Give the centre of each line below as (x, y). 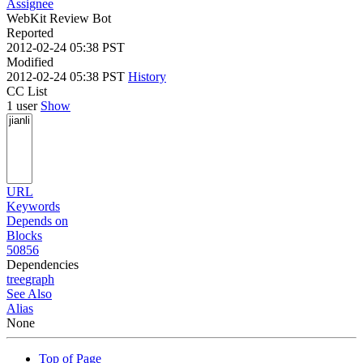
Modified (30, 62)
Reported (30, 32)
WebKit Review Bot (59, 18)
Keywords (33, 206)
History (147, 76)
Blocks (24, 235)
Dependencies (43, 264)
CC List (27, 91)
